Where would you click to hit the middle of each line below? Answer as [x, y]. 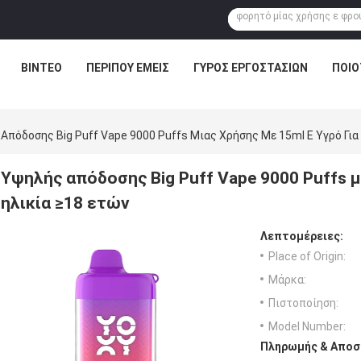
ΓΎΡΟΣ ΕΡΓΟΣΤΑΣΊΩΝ [250, 68]
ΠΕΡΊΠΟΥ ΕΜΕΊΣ [127, 68]
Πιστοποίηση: [303, 303]
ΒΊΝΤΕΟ [41, 68]
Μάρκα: [287, 280]
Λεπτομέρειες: [302, 237]
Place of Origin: [307, 257]
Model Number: [307, 327]
